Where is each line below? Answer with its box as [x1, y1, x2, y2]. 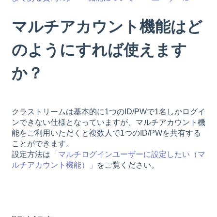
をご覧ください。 [97, 160, 159, 169]
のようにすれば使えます [12, 41, 187, 59]
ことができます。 [12, 139, 74, 148]
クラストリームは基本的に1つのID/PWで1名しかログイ [12, 107, 205, 116]
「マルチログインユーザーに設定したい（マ [50, 150, 205, 158]
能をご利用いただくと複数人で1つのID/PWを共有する [12, 128, 201, 137]
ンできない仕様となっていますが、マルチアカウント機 [12, 118, 205, 126]
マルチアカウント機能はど [12, 17, 202, 35]
